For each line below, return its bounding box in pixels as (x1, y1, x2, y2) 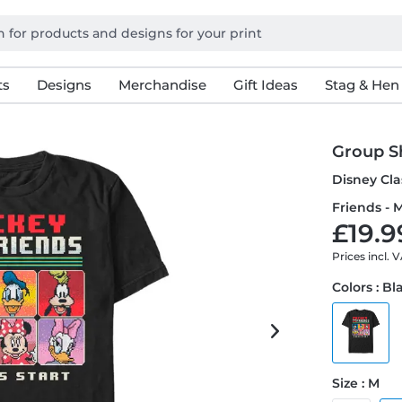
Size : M (332, 375, 380, 391)
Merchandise (118, 76, 206, 93)
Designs (36, 76, 92, 93)
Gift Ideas (232, 76, 298, 93)
